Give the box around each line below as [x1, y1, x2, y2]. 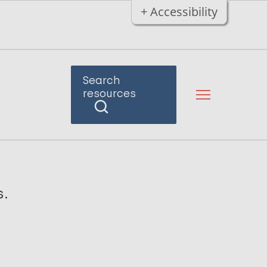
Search [82, 74, 120, 87]
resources [82, 87, 136, 100]
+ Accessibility [140, 4, 218, 20]
